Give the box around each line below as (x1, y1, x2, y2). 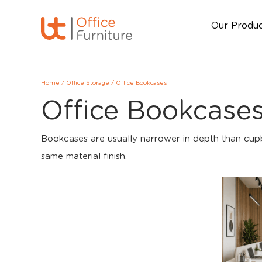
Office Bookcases (116, 80, 167, 86)
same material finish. (41, 152, 127, 161)
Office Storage (66, 80, 109, 86)
